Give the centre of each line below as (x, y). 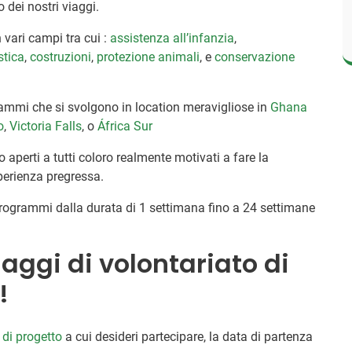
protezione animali (148, 57)
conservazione (255, 57)
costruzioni (61, 57)
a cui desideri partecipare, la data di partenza (188, 336)
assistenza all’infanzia (172, 38)
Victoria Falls (46, 126)
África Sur (125, 126)
